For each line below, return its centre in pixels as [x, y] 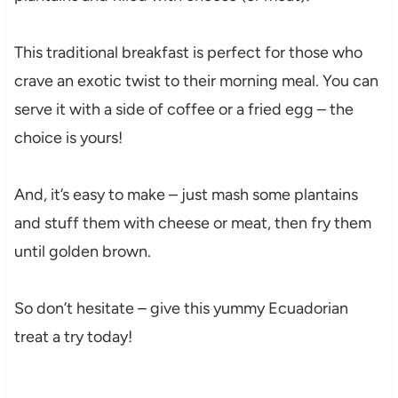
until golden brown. [82, 252]
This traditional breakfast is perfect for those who [188, 53]
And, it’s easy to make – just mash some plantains [186, 195]
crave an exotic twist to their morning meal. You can [196, 81]
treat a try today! [73, 337]
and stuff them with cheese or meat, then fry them [192, 223]
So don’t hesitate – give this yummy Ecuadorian [181, 309]
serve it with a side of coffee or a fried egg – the [183, 110]
